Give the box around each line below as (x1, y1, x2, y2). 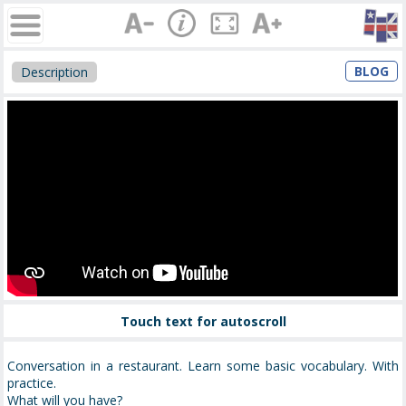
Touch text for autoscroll (120, 312, 286, 330)
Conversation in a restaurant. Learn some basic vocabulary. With (7, 357, 399, 375)
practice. (7, 374, 57, 392)
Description (21, 63, 89, 81)
